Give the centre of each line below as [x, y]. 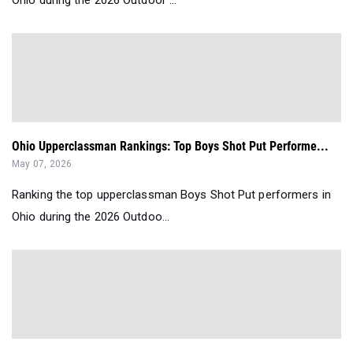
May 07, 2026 [42, 164]
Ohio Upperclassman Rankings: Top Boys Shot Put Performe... [170, 147]
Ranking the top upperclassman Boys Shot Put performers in [171, 195]
